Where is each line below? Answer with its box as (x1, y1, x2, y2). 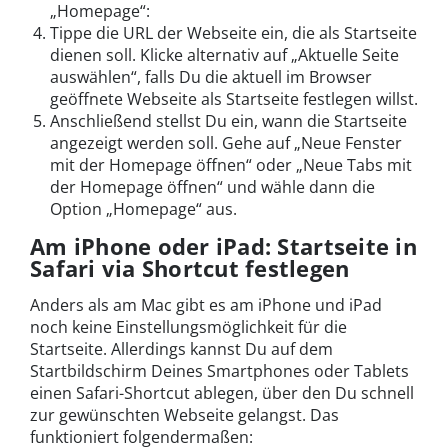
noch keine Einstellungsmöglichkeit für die (30, 316, 347, 339)
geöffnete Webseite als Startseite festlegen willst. (50, 88, 418, 111)
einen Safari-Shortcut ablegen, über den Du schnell (30, 382, 414, 405)
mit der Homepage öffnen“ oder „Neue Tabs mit (50, 154, 412, 177)
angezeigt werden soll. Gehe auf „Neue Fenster (50, 132, 402, 155)
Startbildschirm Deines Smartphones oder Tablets (30, 360, 409, 383)
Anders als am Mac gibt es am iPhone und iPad (30, 294, 382, 317)
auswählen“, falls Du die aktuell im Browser (50, 66, 372, 89)
